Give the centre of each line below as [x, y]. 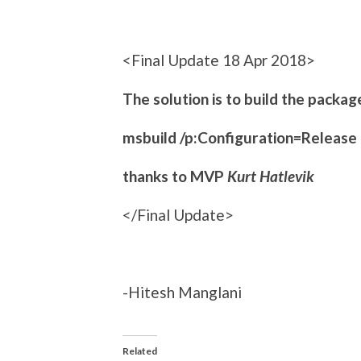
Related [140, 351]
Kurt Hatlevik [274, 176]
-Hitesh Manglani [182, 292]
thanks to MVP [175, 176]
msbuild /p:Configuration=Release [240, 137]
